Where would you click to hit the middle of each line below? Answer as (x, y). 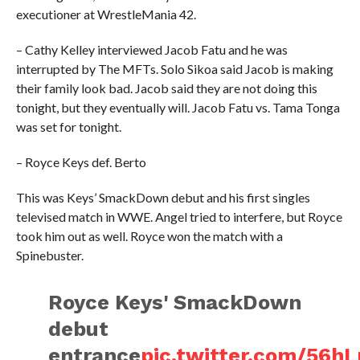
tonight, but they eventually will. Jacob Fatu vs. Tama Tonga (178, 107)
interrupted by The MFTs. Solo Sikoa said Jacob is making (174, 68)
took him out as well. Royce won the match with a (149, 235)
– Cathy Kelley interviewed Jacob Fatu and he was (151, 49)
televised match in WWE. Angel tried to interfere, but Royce (179, 216)
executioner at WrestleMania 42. (106, 14)
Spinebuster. (49, 255)
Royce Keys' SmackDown (175, 302)
